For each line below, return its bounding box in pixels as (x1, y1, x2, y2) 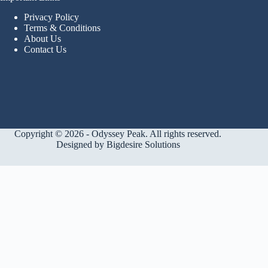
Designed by (56, 139, 106, 150)
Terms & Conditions (24, 22, 100, 33)
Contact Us (24, 44, 66, 54)
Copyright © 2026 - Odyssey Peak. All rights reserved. (14, 128, 222, 139)
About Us (24, 33, 61, 44)
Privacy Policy (24, 11, 79, 22)
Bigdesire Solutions (106, 139, 180, 150)
